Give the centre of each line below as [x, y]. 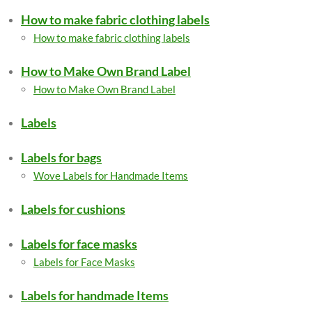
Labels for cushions [73, 209]
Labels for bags [61, 157]
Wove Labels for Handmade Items [111, 175]
